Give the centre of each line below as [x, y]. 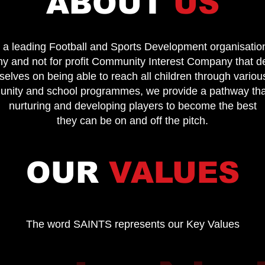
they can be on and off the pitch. [132, 121]
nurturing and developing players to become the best [132, 106]
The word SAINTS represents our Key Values [132, 224]
